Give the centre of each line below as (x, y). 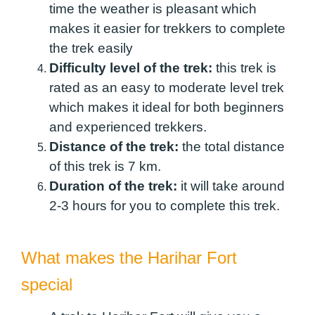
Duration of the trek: (113, 186)
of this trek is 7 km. (107, 166)
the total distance (233, 146)
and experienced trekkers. (130, 127)
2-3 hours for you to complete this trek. (165, 205)
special (49, 285)
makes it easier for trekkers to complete (167, 28)
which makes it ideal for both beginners (167, 107)
